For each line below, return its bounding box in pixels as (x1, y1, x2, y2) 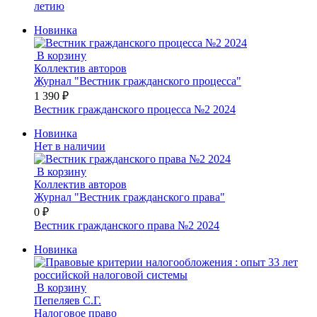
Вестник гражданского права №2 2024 (34, 219, 219, 231)
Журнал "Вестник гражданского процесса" (34, 74, 241, 87)
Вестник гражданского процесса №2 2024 (34, 103, 236, 115)
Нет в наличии (34, 139, 105, 152)
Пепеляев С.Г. (34, 294, 101, 306)
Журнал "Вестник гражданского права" (34, 190, 225, 203)
